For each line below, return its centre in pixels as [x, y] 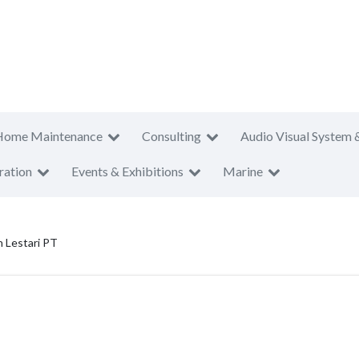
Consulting [171, 136]
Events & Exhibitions [127, 171]
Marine [243, 171]
